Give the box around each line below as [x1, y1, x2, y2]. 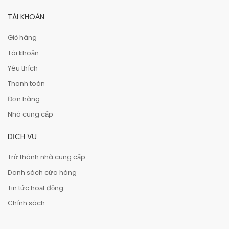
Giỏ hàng [8, 33, 37, 42]
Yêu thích [8, 63, 38, 73]
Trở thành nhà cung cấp [8, 152, 85, 162]
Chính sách [8, 198, 45, 208]
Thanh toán [8, 79, 45, 88]
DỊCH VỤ [8, 131, 37, 142]
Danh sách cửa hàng [8, 168, 77, 177]
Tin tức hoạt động [8, 183, 63, 193]
